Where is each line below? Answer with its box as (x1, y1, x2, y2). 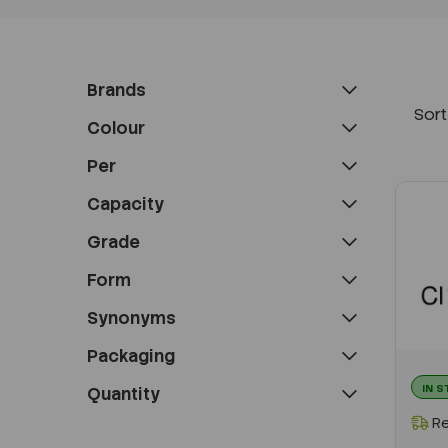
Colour (87, 116, 145, 139)
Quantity (87, 382, 160, 405)
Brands (87, 78, 146, 101)
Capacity (87, 192, 164, 215)
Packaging (87, 344, 175, 367)
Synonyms (87, 306, 176, 329)
